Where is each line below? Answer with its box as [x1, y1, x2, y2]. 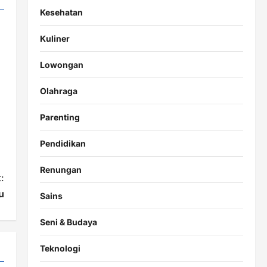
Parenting [39, 112, 80, 123]
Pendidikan [39, 138, 86, 149]
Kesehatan [39, 7, 83, 18]
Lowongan [39, 60, 83, 70]
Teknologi [39, 243, 80, 254]
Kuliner [39, 33, 70, 44]
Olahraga [39, 86, 77, 97]
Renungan [39, 164, 82, 175]
